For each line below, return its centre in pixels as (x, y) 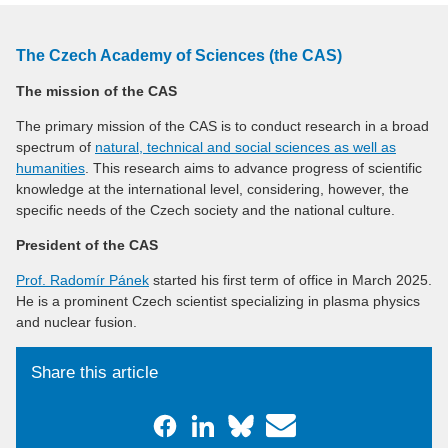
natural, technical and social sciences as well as (245, 147)
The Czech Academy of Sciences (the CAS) (179, 54)
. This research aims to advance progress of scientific (253, 168)
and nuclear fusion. (76, 322)
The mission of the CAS (96, 91)
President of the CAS (87, 245)
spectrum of (55, 147)
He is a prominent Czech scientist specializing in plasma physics (218, 301)
